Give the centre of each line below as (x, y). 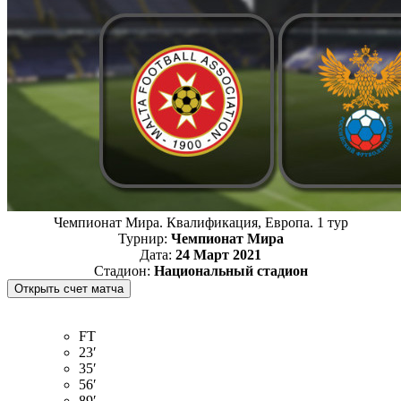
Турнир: (144, 238)
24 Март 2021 (218, 254)
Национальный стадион (230, 270)
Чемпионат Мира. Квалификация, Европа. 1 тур (200, 222)
